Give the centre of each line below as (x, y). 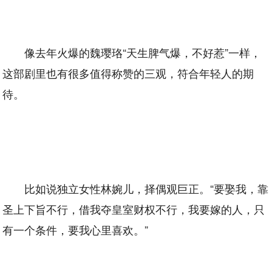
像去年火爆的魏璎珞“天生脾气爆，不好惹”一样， (143, 52)
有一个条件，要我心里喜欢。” (76, 229)
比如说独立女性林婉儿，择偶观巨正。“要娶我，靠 (147, 188)
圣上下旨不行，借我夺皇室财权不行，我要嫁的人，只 (134, 209)
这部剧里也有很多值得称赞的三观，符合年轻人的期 (128, 73)
